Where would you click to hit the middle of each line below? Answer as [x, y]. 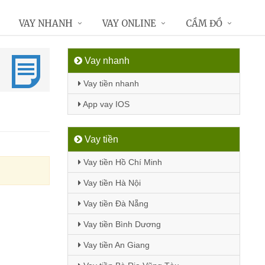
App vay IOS [105, 104]
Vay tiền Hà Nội [111, 183]
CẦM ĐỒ [204, 23]
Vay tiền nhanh [110, 83]
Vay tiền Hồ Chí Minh [121, 162]
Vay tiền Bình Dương [121, 224]
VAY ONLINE [129, 23]
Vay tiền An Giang [115, 245]
